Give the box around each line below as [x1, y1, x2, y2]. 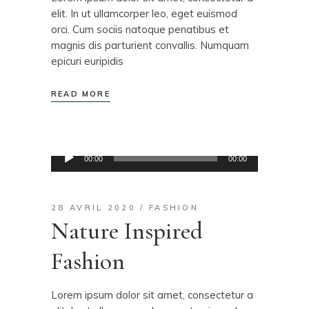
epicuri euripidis [51, 54, 123, 68]
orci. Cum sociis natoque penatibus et [51, 22, 229, 36]
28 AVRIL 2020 [51, 202, 136, 212]
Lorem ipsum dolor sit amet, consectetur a [51, 288, 253, 301]
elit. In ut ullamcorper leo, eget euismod [51, 6, 237, 20]
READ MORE [51, 88, 110, 99]
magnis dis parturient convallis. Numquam [51, 38, 249, 52]
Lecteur [50, 144, 87, 158]
